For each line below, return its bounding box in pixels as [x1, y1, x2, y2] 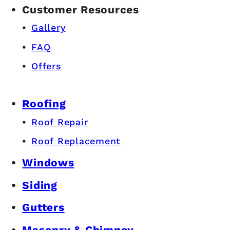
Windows [22, 156, 74, 169]
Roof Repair [31, 116, 88, 127]
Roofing [22, 97, 66, 110]
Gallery [31, 22, 66, 33]
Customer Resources [22, 3, 139, 16]
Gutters [22, 201, 65, 214]
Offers [31, 60, 61, 71]
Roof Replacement [31, 136, 121, 147]
